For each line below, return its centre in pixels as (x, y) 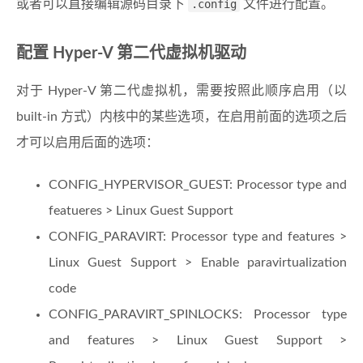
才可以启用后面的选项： (88, 143)
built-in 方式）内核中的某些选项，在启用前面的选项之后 (181, 117)
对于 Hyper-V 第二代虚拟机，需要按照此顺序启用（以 (181, 91)
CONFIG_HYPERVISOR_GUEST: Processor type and (198, 185)
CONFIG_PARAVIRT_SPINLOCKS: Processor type (198, 315)
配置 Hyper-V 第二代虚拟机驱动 (131, 54)
